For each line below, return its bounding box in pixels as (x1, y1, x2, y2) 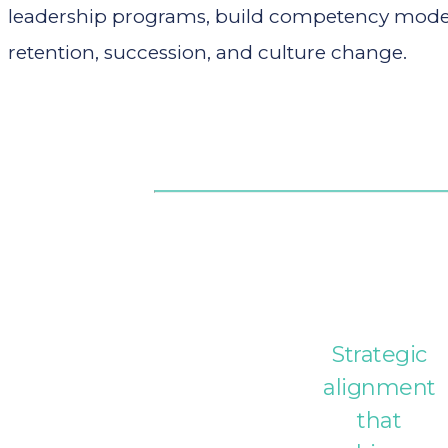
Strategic (332, 341, 427, 368)
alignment (323, 374, 436, 401)
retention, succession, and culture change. (8, 41, 407, 64)
